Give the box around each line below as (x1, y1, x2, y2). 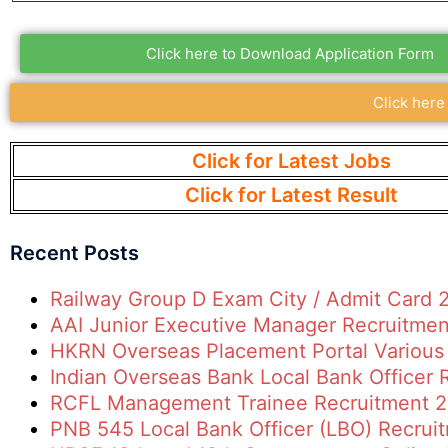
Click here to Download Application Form (146, 44, 434, 63)
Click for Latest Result (184, 183, 398, 207)
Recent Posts (10, 241, 139, 265)
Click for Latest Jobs (191, 149, 391, 173)
